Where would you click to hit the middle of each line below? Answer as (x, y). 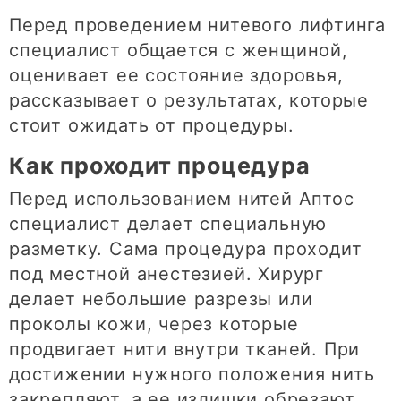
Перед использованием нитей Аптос (182, 199)
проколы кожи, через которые (154, 324)
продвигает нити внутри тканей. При (185, 350)
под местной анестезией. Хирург (166, 274)
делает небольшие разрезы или (161, 299)
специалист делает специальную (168, 224)
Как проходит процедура (160, 166)
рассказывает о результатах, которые (189, 101)
